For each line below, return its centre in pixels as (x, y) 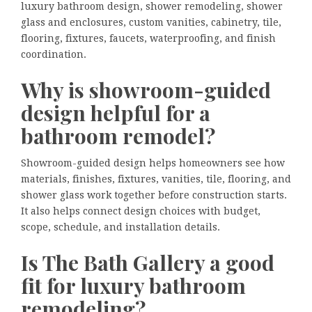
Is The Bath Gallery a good (148, 263)
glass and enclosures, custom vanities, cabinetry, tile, (151, 22)
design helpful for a (116, 112)
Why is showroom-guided (146, 89)
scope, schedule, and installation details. (120, 227)
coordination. (54, 54)
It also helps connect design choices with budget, (141, 211)
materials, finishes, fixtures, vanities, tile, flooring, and (156, 179)
